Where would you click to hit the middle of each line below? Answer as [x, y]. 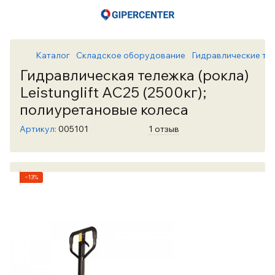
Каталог [53, 55]
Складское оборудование [131, 55]
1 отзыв [164, 129]
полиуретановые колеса [104, 109]
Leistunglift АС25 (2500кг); [113, 92]
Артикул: [38, 129]
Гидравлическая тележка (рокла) [134, 75]
